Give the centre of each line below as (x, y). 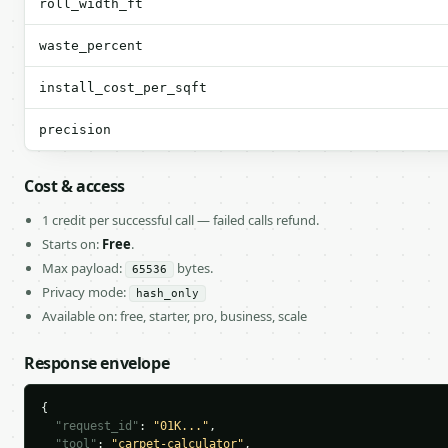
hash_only (167, 293)
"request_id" (97, 426)
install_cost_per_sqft (123, 87)
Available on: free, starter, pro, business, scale (174, 316)
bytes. (193, 268)
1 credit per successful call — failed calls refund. (180, 220)
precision (75, 129)
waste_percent (91, 45)
